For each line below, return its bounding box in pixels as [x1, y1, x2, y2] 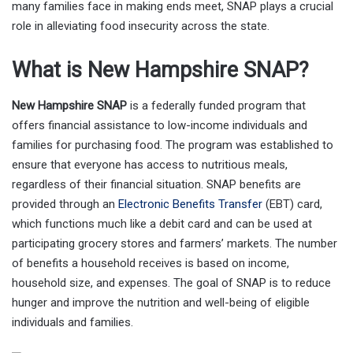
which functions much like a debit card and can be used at [12, 216, 312, 231]
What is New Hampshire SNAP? [12, 58, 309, 84]
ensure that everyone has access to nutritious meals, [12, 157, 288, 172]
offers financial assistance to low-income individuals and [12, 117, 307, 132]
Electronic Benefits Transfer [118, 196, 262, 211]
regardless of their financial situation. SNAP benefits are [12, 176, 301, 191]
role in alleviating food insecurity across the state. [12, 19, 269, 34]
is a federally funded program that [127, 98, 306, 113]
